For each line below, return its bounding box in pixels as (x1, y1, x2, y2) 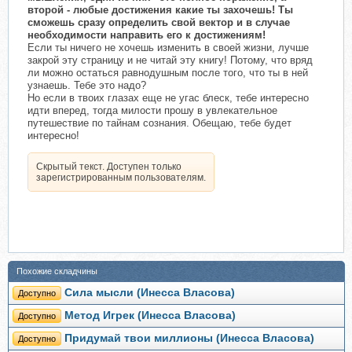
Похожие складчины (16, 266, 97, 276)
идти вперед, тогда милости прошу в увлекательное (27, 104, 277, 116)
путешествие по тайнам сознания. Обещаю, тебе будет (27, 116, 291, 129)
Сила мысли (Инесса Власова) (64, 286, 235, 299)
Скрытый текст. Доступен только (36, 160, 181, 172)
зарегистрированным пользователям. (36, 171, 206, 183)
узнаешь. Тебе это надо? (27, 79, 146, 91)
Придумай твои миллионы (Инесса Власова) (64, 332, 314, 344)
